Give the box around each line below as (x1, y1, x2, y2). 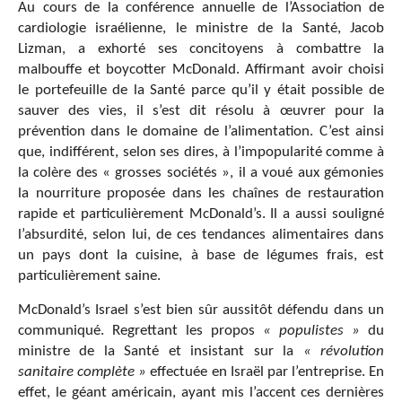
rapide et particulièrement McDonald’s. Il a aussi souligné (18, 205, 384, 222)
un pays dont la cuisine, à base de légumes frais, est (18, 247, 384, 263)
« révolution (302, 343, 385, 359)
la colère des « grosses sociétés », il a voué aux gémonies (18, 164, 384, 180)
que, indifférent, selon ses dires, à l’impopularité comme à (18, 144, 384, 160)
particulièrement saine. (18, 267, 161, 284)
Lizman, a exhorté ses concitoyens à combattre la (18, 40, 384, 57)
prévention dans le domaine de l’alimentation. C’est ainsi (18, 123, 384, 139)
